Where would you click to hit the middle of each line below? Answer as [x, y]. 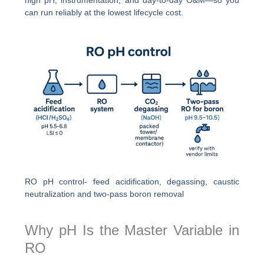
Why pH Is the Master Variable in [132, 230]
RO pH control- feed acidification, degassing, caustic [132, 182]
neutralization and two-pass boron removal [105, 194]
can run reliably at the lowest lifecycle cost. [104, 12]
